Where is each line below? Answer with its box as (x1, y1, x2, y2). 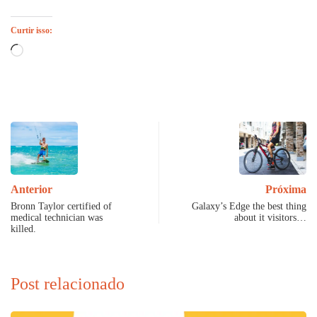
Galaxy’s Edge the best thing (192, 200, 306, 212)
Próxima (265, 183, 306, 195)
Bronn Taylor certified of (11, 200, 112, 212)
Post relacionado (11, 274, 125, 293)
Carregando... (23, 44, 83, 57)
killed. (11, 223, 36, 234)
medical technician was (11, 212, 103, 223)
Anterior (11, 183, 52, 195)
